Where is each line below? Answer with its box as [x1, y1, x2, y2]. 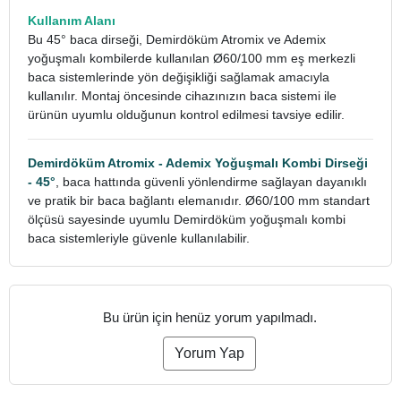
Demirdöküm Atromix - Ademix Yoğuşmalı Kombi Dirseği [28, 156, 368, 170]
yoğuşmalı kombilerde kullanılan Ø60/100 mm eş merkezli [28, 51, 355, 65]
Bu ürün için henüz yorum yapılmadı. [102, 310, 317, 325]
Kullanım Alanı [28, 13, 115, 28]
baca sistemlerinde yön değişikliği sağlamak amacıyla [28, 70, 329, 84]
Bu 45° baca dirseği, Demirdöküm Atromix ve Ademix [28, 32, 326, 47]
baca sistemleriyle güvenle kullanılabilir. [28, 231, 250, 245]
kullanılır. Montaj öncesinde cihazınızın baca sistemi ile [28, 89, 337, 103]
